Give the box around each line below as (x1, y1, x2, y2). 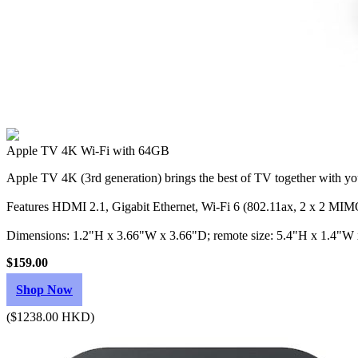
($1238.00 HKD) (6, 310, 94, 324)
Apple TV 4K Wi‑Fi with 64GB (6, 144, 169, 157)
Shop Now (16, 283, 73, 296)
